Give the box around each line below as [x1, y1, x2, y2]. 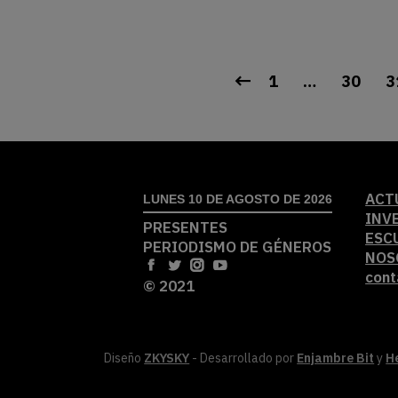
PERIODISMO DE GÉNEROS [143, 237, 332, 257]
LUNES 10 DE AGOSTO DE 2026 [143, 192, 333, 206]
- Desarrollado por [189, 350, 298, 366]
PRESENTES [143, 218, 228, 237]
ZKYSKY [144, 350, 190, 366]
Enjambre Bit [297, 350, 375, 366]
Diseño [104, 350, 145, 366]
